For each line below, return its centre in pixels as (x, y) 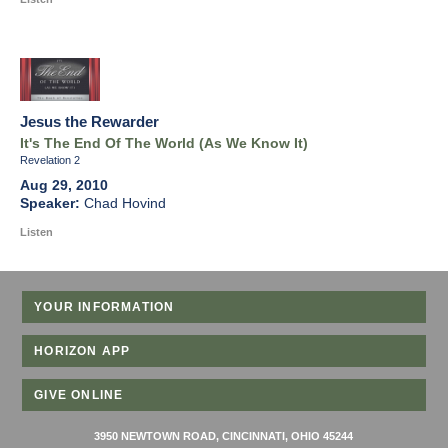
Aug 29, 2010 (64, 186)
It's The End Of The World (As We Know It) (164, 144)
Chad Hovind (125, 204)
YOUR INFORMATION (104, 307)
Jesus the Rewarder (89, 122)
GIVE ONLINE (79, 395)
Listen (36, 232)
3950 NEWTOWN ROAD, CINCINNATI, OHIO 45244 (224, 436)
